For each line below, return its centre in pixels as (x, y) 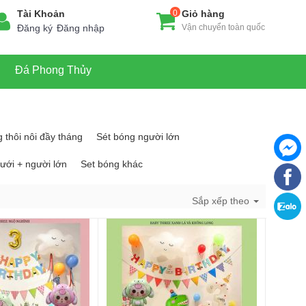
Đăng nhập (81, 28)
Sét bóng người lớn (138, 137)
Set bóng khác (112, 164)
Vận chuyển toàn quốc (223, 27)
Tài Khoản (41, 14)
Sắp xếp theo (222, 201)
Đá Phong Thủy (53, 70)
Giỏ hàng (203, 14)
